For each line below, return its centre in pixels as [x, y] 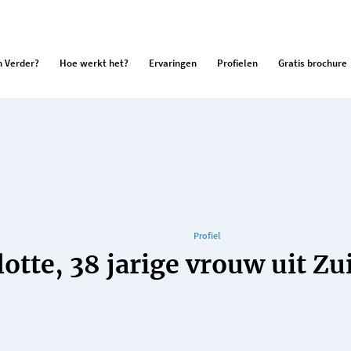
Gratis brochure [313, 63]
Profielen [237, 63]
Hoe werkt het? [94, 63]
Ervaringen [173, 63]
